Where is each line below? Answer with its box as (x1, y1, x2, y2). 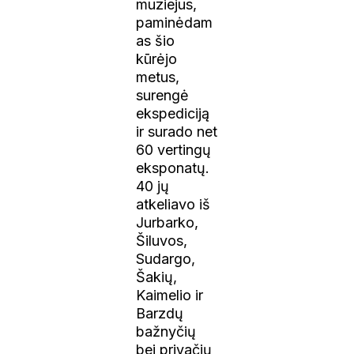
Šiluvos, (136, 232, 188, 249)
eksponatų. (136, 159, 210, 176)
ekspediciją (136, 104, 210, 122)
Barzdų (136, 304, 184, 322)
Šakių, (136, 268, 178, 285)
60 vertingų (136, 141, 212, 158)
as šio (136, 32, 175, 49)
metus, (136, 68, 180, 85)
